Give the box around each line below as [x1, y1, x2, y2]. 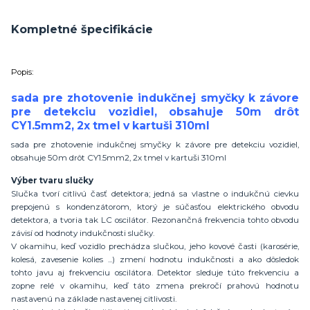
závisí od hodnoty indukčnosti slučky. [11, 228, 154, 238]
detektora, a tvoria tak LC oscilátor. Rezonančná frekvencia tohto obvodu [11, 215, 299, 225]
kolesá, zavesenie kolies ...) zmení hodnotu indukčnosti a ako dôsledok [11, 254, 299, 264]
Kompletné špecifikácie [11, 22, 153, 37]
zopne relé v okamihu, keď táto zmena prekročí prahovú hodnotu [11, 280, 299, 291]
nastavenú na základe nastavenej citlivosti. [11, 293, 176, 304]
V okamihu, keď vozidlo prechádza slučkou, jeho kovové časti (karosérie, [11, 241, 299, 251]
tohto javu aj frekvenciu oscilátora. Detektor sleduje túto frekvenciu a [11, 267, 299, 277]
